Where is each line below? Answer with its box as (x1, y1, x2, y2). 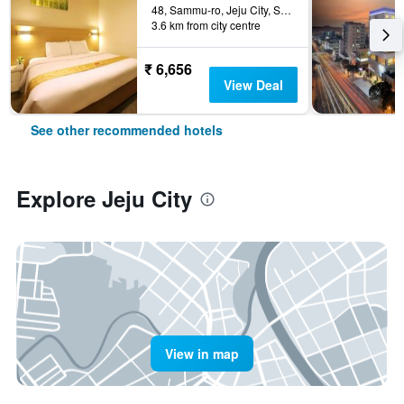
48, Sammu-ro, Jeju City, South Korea (280, 2, 291, 17)
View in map (165, 344, 239, 363)
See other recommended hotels (31, 121, 223, 139)
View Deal (223, 76, 283, 94)
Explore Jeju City (16, 183, 192, 214)
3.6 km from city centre (151, 17, 261, 32)
